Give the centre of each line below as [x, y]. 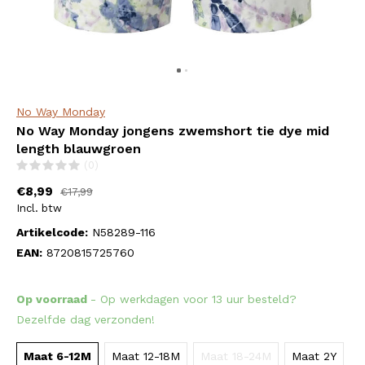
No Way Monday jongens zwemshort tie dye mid [173, 131]
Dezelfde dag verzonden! [86, 319]
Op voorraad [53, 299]
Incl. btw [39, 208]
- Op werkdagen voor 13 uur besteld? [193, 299]
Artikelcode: [52, 232]
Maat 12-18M [146, 356]
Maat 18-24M [236, 356]
